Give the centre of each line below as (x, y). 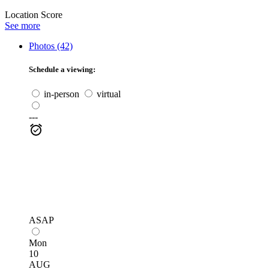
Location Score (34, 14)
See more (23, 25)
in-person (60, 94)
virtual (107, 94)
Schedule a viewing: (62, 69)
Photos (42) (51, 46)
